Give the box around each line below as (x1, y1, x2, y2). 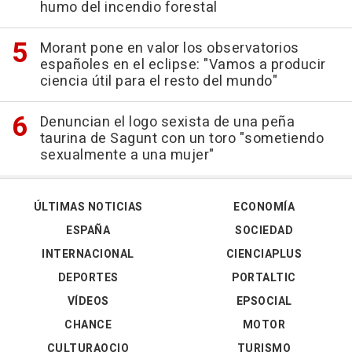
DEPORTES (57, 269, 119, 287)
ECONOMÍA (233, 199, 295, 216)
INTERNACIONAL (42, 246, 134, 263)
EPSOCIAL (236, 293, 292, 310)
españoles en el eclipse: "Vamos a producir (39, 54, 326, 76)
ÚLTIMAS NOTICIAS (33, 199, 143, 216)
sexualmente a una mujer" (39, 145, 214, 167)
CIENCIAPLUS (225, 246, 302, 263)
